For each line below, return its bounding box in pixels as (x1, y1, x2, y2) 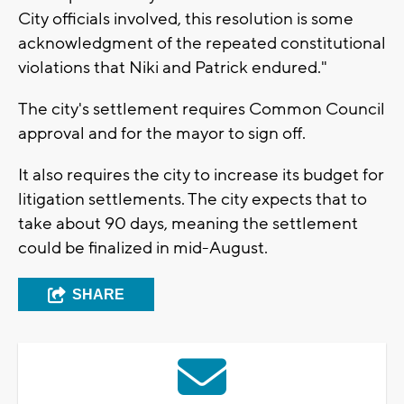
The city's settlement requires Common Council (18, 97, 385, 120)
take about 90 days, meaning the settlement (18, 212, 358, 234)
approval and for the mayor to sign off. (18, 122, 306, 144)
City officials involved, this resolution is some (18, 7, 353, 30)
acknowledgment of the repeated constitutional (18, 32, 386, 54)
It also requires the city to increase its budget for (18, 163, 384, 186)
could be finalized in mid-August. (18, 236, 268, 259)
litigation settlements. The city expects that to (18, 188, 367, 210)
